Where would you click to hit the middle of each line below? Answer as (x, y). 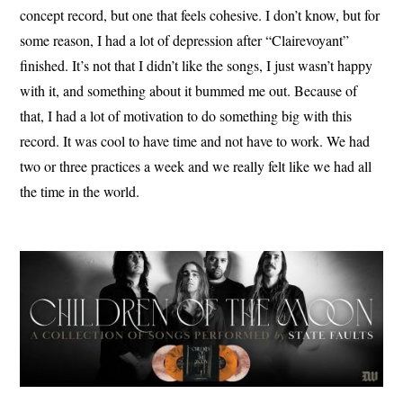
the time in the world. (80, 192)
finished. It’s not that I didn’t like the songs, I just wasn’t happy (197, 66)
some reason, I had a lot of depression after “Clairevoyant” (185, 40)
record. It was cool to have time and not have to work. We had (195, 141)
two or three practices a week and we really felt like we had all (196, 166)
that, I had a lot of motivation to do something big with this (186, 116)
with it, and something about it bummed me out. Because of (189, 91)
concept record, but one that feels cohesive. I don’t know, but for (200, 15)
